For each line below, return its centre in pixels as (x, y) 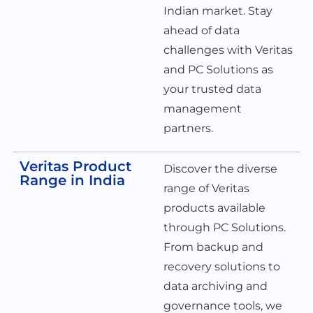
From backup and (213, 247)
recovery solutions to (222, 266)
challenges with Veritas (228, 50)
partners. (188, 129)
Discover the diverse (220, 168)
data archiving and (216, 286)
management (203, 109)
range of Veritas (206, 188)
